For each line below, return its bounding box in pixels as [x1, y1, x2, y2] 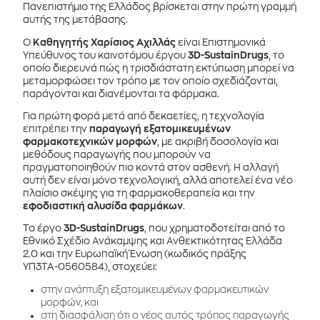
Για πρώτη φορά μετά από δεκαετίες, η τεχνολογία [23, 111, 265, 121]
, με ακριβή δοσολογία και [157, 136, 279, 146]
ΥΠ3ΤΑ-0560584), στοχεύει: [23, 262, 158, 272]
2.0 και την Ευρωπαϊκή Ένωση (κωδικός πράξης [23, 249, 247, 259]
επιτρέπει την [23, 124, 90, 134]
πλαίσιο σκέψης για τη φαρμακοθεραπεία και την [23, 188, 256, 198]
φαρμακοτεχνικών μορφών [23, 136, 158, 146]
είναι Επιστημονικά [176, 37, 266, 47]
